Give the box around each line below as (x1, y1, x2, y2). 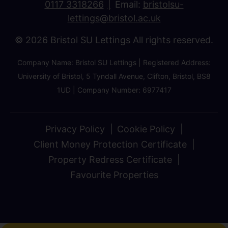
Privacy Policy (45, 123, 105, 134)
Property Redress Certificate (48, 154, 172, 165)
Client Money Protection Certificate (33, 138, 187, 150)
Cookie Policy (117, 123, 175, 134)
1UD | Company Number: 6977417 (56, 85, 172, 94)
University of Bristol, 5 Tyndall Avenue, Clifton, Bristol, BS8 (17, 71, 211, 80)
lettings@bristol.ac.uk (67, 12, 161, 23)
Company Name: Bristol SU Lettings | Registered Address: (17, 58, 211, 67)
